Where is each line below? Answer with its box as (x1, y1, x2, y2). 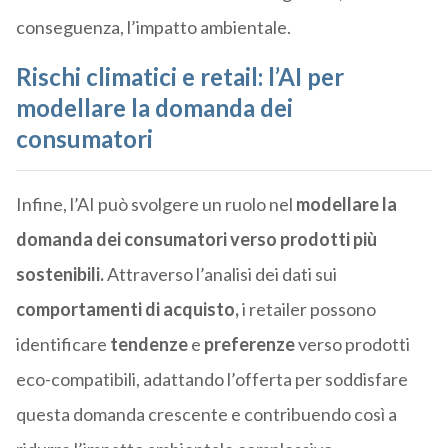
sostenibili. (15, 263, 104, 286)
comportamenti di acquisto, (15, 298, 239, 321)
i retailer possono (238, 298, 376, 321)
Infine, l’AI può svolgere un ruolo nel (15, 193, 296, 216)
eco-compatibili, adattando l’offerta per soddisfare (15, 368, 408, 391)
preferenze (203, 333, 295, 356)
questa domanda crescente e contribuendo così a (15, 403, 397, 426)
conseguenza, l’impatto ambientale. (15, 16, 291, 39)
